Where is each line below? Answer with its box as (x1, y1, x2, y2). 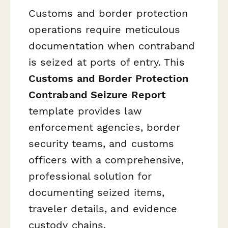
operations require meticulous (28, 23, 181, 36)
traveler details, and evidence (28, 203, 178, 215)
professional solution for (28, 170, 152, 183)
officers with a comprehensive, (28, 154, 184, 166)
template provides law (28, 105, 142, 118)
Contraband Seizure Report (28, 89, 166, 101)
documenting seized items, (28, 186, 164, 199)
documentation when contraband (28, 40, 195, 52)
